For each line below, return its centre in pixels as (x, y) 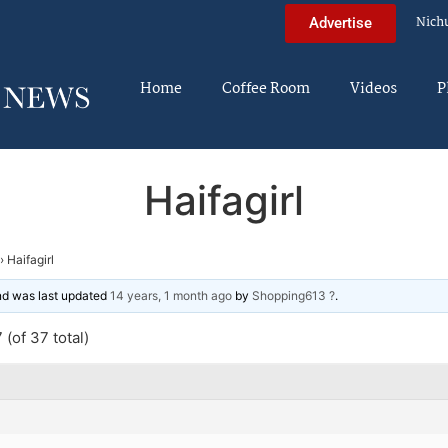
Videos (373, 89)
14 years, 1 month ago (171, 295)
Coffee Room (266, 89)
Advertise (340, 22)
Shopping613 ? (293, 295)
